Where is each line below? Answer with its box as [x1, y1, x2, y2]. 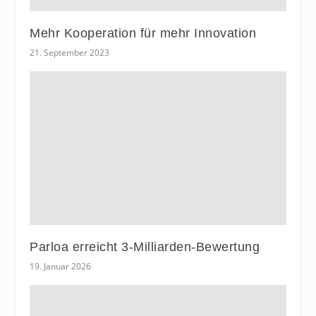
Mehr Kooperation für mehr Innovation [30, 26, 257, 41]
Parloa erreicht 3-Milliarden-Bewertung [30, 240, 260, 255]
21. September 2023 [30, 47, 110, 59]
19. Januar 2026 [30, 260, 92, 273]
